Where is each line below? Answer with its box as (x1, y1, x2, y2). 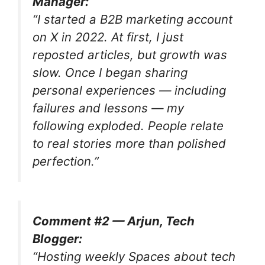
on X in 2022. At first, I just (33, 30, 183, 44)
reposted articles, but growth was (33, 47, 227, 62)
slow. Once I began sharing (33, 65, 188, 80)
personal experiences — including (33, 83, 226, 98)
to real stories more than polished (33, 136, 226, 151)
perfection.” (33, 154, 99, 169)
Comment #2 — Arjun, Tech (33, 213, 195, 228)
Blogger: (33, 231, 82, 246)
